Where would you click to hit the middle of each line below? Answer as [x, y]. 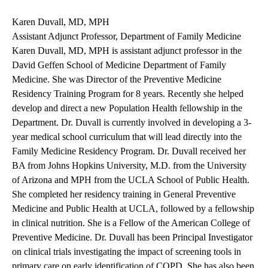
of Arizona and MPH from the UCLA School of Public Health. [131, 180]
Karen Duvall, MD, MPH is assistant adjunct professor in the [127, 51]
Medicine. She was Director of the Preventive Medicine [117, 80]
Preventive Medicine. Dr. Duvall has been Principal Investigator [132, 237]
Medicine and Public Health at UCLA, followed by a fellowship [133, 209]
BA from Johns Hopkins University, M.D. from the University [129, 166]
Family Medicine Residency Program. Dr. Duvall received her [129, 151]
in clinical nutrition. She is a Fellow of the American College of [131, 223]
